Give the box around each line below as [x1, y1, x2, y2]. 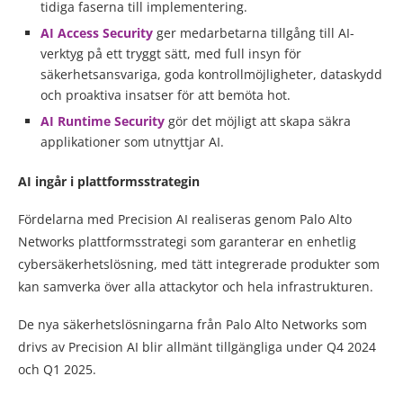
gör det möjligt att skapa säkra [165, 112, 351, 130]
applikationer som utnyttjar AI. [40, 132, 224, 150]
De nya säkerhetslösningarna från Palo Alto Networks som [18, 315, 367, 333]
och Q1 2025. [18, 360, 96, 378]
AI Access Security [40, 23, 153, 41]
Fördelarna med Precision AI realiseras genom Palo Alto [18, 210, 352, 228]
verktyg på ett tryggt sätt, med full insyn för [40, 44, 301, 62]
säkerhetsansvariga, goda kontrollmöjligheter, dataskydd [40, 65, 382, 83]
